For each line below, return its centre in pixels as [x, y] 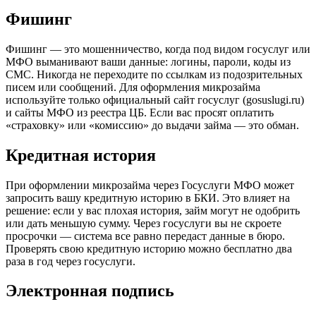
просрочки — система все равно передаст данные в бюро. [145, 236]
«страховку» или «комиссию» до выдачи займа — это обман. [152, 125]
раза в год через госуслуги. [71, 261]
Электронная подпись [90, 291]
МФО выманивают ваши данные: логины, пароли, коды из [148, 61]
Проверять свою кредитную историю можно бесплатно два [149, 248]
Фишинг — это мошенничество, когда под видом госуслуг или [158, 49]
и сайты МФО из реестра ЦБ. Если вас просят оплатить [140, 112]
